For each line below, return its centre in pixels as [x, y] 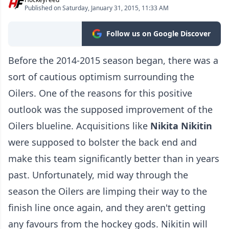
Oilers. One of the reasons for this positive [100, 93]
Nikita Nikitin [181, 126]
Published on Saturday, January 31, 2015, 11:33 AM [97, 8]
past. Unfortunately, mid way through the [98, 175]
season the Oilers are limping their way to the [108, 191]
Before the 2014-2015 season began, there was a [113, 61]
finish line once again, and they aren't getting [107, 208]
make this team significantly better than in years [114, 159]
